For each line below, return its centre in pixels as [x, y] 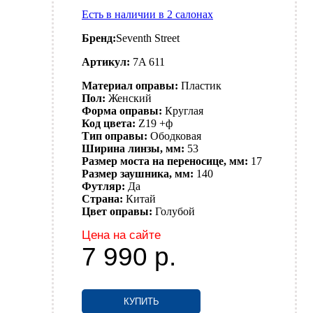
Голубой [175, 212]
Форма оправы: [122, 111]
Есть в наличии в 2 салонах [147, 15]
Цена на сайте [121, 235]
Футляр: [103, 187]
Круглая [184, 111]
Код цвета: [109, 124]
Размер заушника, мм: [138, 174]
